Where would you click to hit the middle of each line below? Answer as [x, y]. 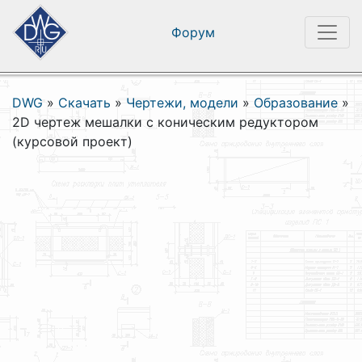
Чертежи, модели [182, 103]
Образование [296, 103]
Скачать [84, 103]
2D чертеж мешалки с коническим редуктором [165, 122]
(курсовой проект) [72, 141]
